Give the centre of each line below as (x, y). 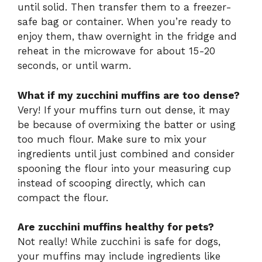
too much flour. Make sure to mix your (112, 139)
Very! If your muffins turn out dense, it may (124, 110)
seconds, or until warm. (74, 66)
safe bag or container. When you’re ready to (124, 22)
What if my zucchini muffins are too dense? (129, 95)
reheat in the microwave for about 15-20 (116, 51)
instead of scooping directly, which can (112, 183)
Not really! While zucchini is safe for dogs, (119, 242)
